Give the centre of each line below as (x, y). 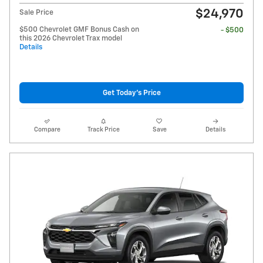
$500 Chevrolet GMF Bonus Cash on (79, 30)
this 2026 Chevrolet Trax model (71, 39)
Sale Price (36, 13)
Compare (48, 130)
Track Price (103, 130)
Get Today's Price (131, 93)
